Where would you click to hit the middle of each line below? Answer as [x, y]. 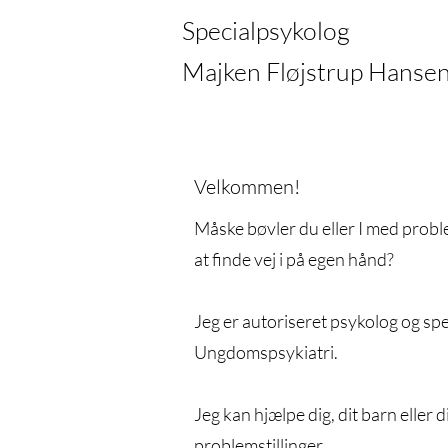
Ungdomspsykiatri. [265, 352]
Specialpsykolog [268, 30]
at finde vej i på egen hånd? [293, 259]
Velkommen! [246, 186]
